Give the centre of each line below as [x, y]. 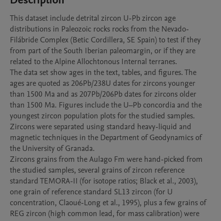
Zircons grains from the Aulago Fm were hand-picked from [106, 159]
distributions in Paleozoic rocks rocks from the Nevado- [99, 29]
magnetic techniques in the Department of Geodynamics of [106, 138]
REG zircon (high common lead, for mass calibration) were [105, 214]
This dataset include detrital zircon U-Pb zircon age [93, 18]
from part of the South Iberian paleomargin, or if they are [103, 51]
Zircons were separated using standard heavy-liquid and [101, 127]
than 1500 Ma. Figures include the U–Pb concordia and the [106, 105]
